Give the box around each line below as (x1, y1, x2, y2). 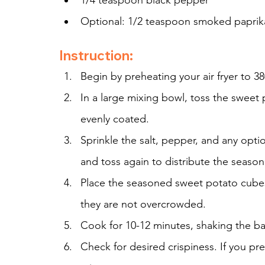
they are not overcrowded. (80, 198, 206, 211)
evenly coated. (80, 112, 149, 126)
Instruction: (59, 47, 133, 64)
